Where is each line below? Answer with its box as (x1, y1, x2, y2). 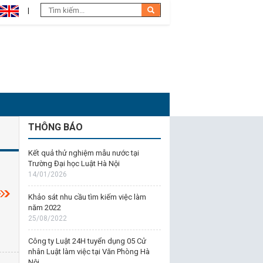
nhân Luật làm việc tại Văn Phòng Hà (28, 247, 150, 256)
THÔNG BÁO (28, 122, 83, 133)
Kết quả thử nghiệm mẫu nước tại (28, 149, 139, 157)
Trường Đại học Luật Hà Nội (28, 159, 120, 168)
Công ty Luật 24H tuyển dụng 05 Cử (28, 237, 146, 245)
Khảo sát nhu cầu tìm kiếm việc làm (28, 193, 146, 201)
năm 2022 (28, 203, 61, 212)
